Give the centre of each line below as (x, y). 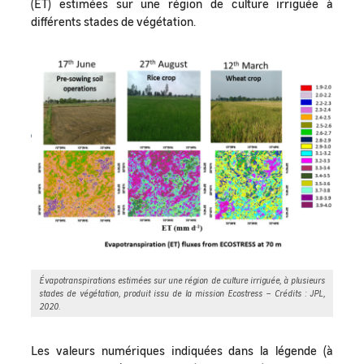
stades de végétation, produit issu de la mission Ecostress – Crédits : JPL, (182, 292)
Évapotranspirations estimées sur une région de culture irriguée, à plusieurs (182, 279)
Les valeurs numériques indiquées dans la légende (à (182, 350)
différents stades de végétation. (113, 21)
